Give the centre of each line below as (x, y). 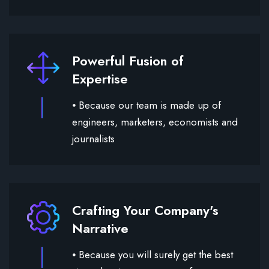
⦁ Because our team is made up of (147, 105)
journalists (93, 139)
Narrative (100, 228)
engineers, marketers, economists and (155, 122)
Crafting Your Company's (145, 210)
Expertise (100, 79)
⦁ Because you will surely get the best (153, 255)
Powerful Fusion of (128, 61)
